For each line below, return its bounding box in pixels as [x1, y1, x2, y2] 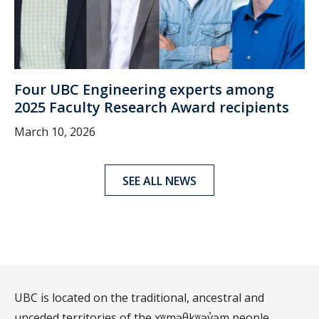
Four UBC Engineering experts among [14, 80, 274, 100]
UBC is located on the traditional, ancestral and [14, 289, 264, 305]
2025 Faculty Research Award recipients [14, 98, 289, 117]
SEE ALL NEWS [122, 173, 197, 189]
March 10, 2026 [14, 124, 95, 140]
